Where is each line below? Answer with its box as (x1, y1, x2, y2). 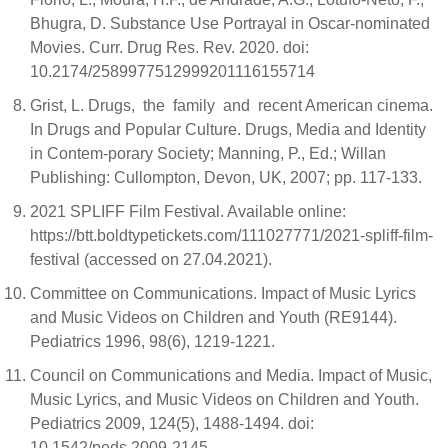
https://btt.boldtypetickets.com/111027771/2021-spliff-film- (30, 227, 433, 244)
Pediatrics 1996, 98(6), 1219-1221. (30, 333, 275, 350)
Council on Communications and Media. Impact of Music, (30, 367, 432, 384)
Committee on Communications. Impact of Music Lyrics (30, 285, 416, 302)
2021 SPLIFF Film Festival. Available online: (30, 203, 346, 220)
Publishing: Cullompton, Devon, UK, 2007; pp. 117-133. (30, 169, 422, 186)
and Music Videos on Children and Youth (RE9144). (30, 309, 397, 326)
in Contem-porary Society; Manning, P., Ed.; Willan (30, 145, 386, 162)
